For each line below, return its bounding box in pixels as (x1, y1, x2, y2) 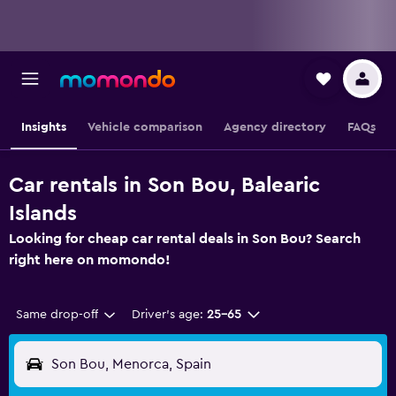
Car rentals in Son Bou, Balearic (9, 175, 320, 196)
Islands (9, 203, 77, 225)
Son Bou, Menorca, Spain (51, 357, 211, 371)
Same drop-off (16, 308, 98, 321)
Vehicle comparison (87, 121, 202, 133)
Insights (20, 121, 66, 133)
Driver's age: (131, 308, 203, 321)
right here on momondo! (9, 253, 171, 267)
